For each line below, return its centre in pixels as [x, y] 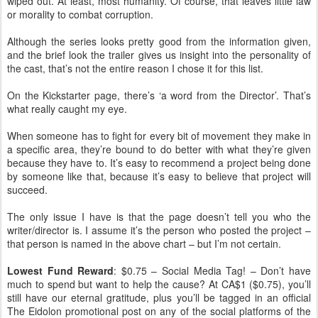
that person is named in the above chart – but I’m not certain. [144, 244]
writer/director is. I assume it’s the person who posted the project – [159, 230]
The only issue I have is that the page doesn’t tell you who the [159, 217]
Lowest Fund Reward [61, 271]
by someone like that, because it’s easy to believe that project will [159, 176]
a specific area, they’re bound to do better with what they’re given [159, 149]
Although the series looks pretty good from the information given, [159, 42]
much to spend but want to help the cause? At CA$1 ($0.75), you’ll [159, 284]
